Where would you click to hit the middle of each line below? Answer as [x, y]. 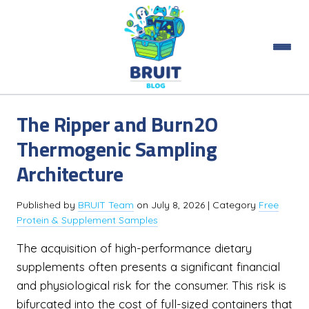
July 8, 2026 [178, 205]
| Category [232, 205]
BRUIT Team [106, 205]
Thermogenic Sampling [117, 149]
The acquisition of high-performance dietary [134, 248]
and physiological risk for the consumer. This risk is [151, 285]
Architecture [70, 174]
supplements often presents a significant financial [148, 267]
